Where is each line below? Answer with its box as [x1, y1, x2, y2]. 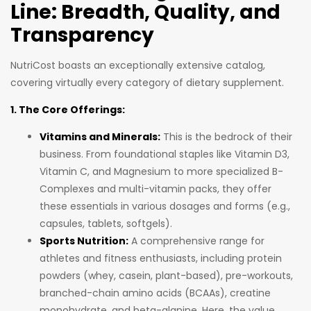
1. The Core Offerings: [10, 103, 125, 117]
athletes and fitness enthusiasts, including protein [40, 251, 282, 266]
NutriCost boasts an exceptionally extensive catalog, [10, 58, 265, 73]
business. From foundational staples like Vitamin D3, [40, 147, 289, 162]
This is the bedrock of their [160, 130, 292, 144]
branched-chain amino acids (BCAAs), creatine [40, 286, 271, 301]
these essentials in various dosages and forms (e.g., [40, 199, 290, 214]
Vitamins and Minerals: [40, 130, 160, 144]
